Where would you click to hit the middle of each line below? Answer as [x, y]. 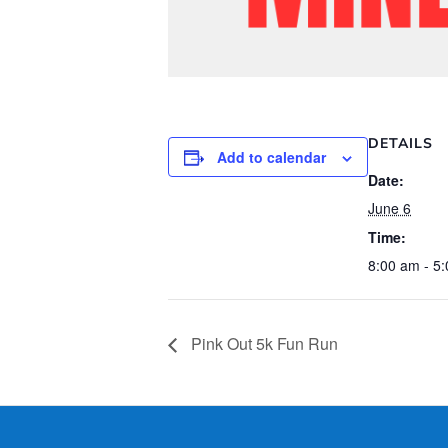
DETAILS [400, 143]
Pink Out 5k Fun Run [262, 344]
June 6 [389, 208]
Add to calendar [271, 157]
